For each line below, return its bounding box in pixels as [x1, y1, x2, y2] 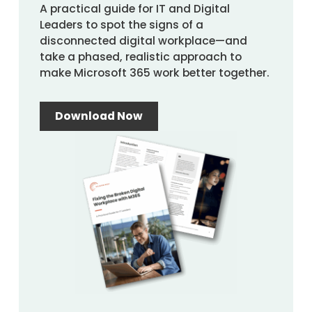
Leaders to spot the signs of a [39, 17, 203, 33]
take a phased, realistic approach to [39, 49, 242, 65]
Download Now [54, 109, 143, 124]
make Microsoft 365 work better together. [39, 65, 270, 81]
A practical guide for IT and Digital [39, 1, 230, 17]
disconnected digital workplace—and [39, 33, 247, 49]
